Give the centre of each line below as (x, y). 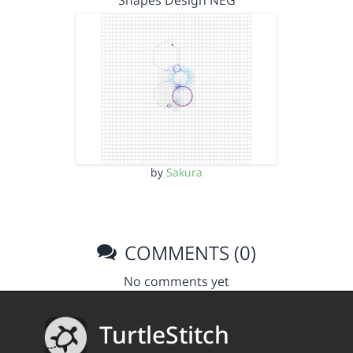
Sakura (184, 172)
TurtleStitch (164, 335)
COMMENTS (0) (188, 252)
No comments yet (176, 281)
